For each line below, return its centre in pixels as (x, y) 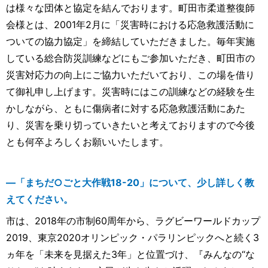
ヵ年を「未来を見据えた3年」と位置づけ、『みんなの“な (130, 255)
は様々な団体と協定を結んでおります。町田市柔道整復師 (130, 8)
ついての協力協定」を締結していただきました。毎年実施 (130, 42)
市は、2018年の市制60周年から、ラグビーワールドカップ (133, 221)
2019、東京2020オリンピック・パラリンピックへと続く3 (133, 238)
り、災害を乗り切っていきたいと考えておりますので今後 (130, 125)
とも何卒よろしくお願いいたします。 (87, 142)
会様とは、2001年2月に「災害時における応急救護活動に (130, 25)
